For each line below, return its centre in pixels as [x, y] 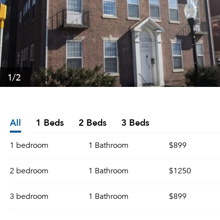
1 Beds [50, 122]
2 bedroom [29, 171]
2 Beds [93, 122]
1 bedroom [29, 145]
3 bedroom [29, 196]
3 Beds [135, 122]
